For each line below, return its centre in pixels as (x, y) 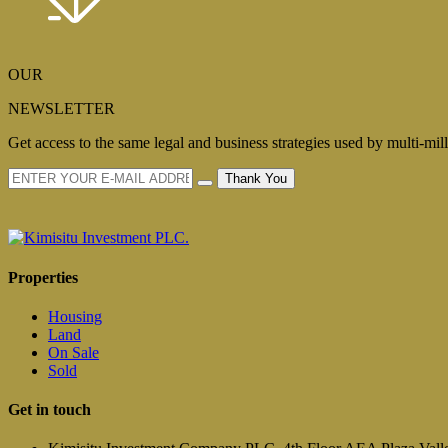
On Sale (73, 352)
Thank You (256, 179)
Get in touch (49, 410)
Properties (43, 277)
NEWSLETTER (61, 109)
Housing (75, 316)
